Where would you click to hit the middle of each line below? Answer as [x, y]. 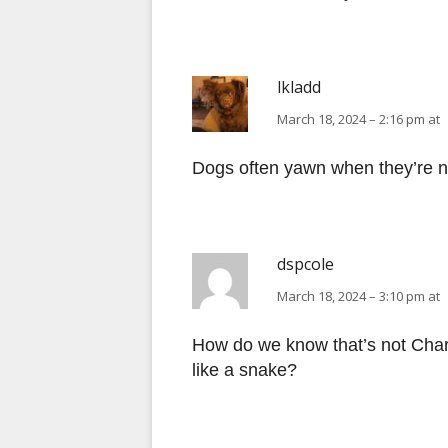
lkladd [299, 87]
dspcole [305, 264]
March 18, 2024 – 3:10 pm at [358, 296]
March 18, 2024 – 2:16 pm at [358, 119]
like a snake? [244, 370]
